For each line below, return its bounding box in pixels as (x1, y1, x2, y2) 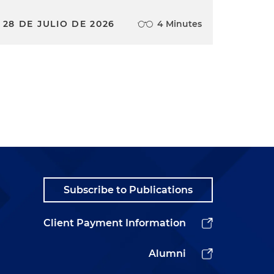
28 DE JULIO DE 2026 (2, 18, 115, 29)
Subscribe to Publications (64, 184, 193, 196)
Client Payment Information (43, 217, 186, 229)
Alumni (149, 248, 186, 259)
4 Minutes (157, 18, 202, 29)
